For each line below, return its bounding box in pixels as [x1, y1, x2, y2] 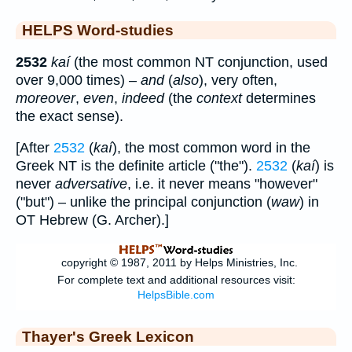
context [196, 90, 242, 106]
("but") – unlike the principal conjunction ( [16, 194, 271, 211]
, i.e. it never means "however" [127, 176, 317, 192]
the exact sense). [16, 108, 123, 124]
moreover [16, 90, 75, 106]
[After [16, 140, 53, 156]
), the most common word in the [112, 140, 310, 156]
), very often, [199, 71, 277, 88]
